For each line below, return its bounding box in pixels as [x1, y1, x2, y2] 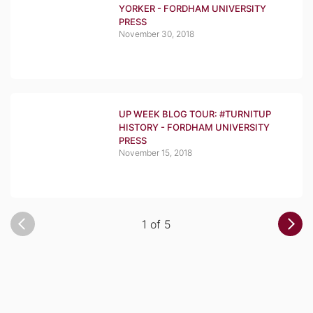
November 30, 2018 [119, 29, 194, 39]
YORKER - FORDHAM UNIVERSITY [119, 3, 266, 14]
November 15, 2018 [119, 147, 192, 158]
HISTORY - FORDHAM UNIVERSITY [119, 122, 270, 133]
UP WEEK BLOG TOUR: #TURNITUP [119, 108, 271, 119]
